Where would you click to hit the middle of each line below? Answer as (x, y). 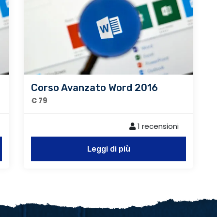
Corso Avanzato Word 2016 (94, 87)
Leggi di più (108, 149)
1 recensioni (157, 126)
